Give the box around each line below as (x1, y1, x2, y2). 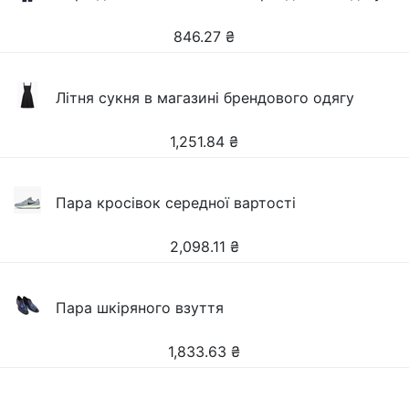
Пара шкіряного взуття (56, 299, 225, 317)
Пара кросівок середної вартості (56, 194, 297, 212)
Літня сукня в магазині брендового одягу (56, 89, 355, 107)
